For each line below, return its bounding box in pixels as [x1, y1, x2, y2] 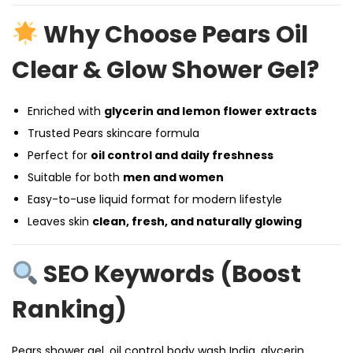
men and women [123, 169, 224, 185]
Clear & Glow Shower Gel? [12, 54, 319, 87]
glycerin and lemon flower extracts [104, 103, 317, 119]
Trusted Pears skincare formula [28, 125, 199, 141]
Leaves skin [28, 214, 92, 229]
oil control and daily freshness [91, 147, 273, 163]
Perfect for [28, 147, 91, 163]
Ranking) [12, 293, 127, 326]
